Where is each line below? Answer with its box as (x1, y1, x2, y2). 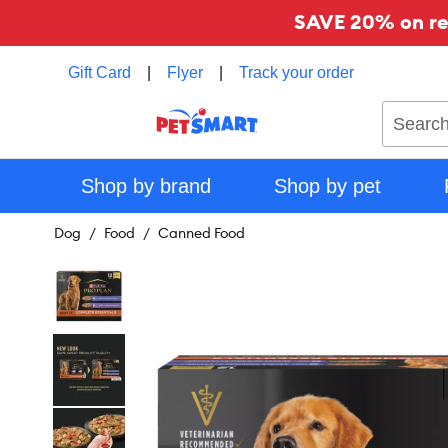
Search (382, 101, 429, 119)
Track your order (239, 64, 354, 81)
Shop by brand (80, 175, 211, 197)
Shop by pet (273, 175, 381, 197)
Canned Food (158, 224, 245, 242)
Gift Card (68, 64, 131, 81)
